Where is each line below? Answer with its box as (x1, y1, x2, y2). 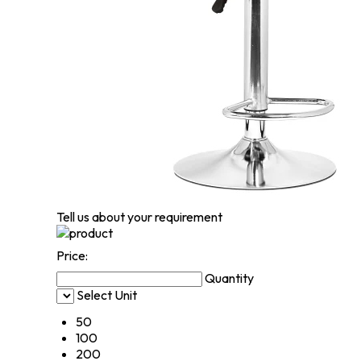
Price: (56, 247, 88, 263)
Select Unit (77, 287, 137, 303)
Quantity (205, 270, 254, 286)
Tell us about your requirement (56, 209, 222, 225)
